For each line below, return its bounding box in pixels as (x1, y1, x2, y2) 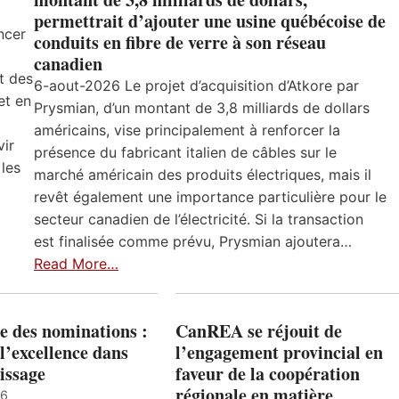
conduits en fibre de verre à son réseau (34, 29, 326, 56)
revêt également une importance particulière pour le (34, 188, 387, 207)
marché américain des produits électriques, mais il (34, 166, 371, 184)
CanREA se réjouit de (175, 318, 342, 345)
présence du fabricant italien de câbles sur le (34, 143, 337, 162)
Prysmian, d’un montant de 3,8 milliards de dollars (34, 99, 370, 118)
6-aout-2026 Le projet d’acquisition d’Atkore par (34, 77, 359, 95)
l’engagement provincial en (175, 339, 383, 366)
